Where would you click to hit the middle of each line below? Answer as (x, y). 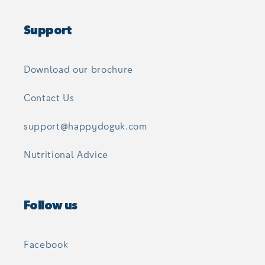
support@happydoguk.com (85, 126)
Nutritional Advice (66, 155)
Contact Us (49, 98)
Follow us (51, 206)
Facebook (46, 245)
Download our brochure (78, 70)
